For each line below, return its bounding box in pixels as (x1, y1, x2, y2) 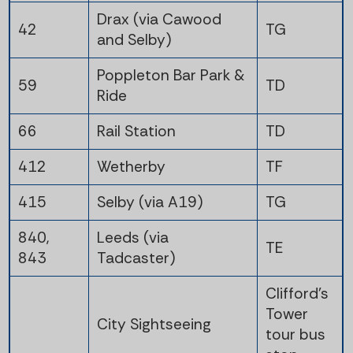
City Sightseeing (96, 314, 211, 334)
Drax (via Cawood (96, 9, 221, 29)
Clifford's (265, 283, 329, 303)
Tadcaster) (96, 247, 176, 268)
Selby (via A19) (96, 191, 203, 212)
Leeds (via (96, 227, 169, 247)
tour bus (265, 324, 325, 344)
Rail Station (96, 121, 176, 141)
